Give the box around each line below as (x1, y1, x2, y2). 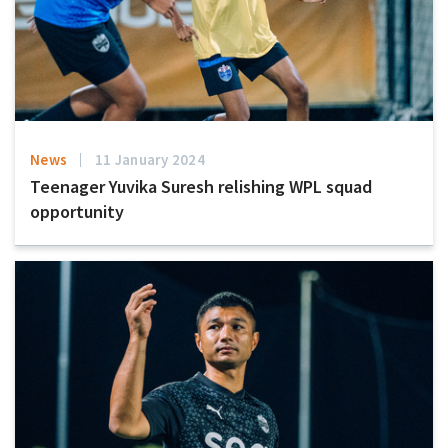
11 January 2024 (95, 149, 205, 169)
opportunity (30, 199, 124, 223)
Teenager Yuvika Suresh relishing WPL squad (30, 174, 372, 198)
